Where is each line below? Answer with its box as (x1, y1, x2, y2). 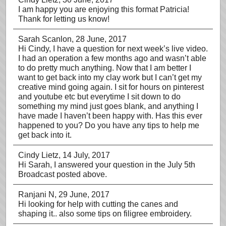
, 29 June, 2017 (54, 190, 109, 199)
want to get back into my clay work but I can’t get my (18, 73, 202, 82)
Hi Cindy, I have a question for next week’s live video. (18, 44, 208, 53)
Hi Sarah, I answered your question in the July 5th (18, 160, 195, 169)
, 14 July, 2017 (59, 151, 110, 159)
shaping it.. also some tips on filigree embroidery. (18, 209, 192, 218)
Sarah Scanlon (18, 35, 72, 43)
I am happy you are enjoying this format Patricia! (18, 5, 189, 14)
